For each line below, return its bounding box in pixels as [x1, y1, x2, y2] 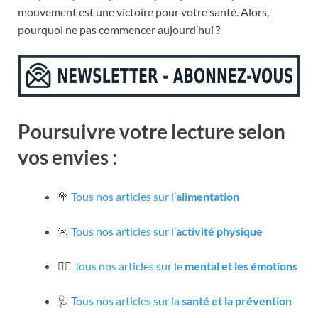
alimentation [176, 190, 239, 203]
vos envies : [18, 144, 117, 169]
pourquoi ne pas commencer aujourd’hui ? [18, 23, 220, 37]
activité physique [176, 224, 263, 238]
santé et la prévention [182, 294, 292, 307]
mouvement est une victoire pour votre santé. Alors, [18, 5, 269, 19]
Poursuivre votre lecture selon [18, 119, 285, 143]
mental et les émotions [185, 259, 297, 273]
